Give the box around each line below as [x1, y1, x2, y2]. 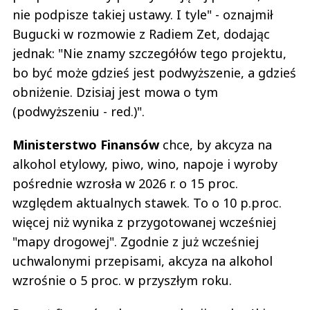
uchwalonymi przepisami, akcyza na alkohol [12, 253, 273, 270]
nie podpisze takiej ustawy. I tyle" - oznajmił [12, 6, 273, 24]
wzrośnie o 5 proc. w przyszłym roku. [12, 272, 232, 289]
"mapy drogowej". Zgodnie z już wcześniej [12, 233, 259, 250]
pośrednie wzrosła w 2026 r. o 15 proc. [12, 175, 238, 192]
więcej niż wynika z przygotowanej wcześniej [12, 214, 276, 231]
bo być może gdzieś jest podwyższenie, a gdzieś [12, 64, 296, 82]
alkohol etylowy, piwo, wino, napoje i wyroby [12, 156, 277, 173]
